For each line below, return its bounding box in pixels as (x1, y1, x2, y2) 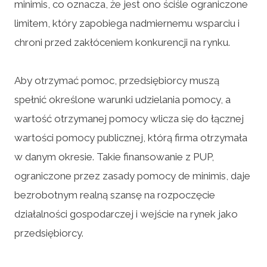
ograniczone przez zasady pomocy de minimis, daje (14, 169, 250, 182)
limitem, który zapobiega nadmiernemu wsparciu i (14, 17, 240, 29)
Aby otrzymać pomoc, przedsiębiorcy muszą (14, 74, 219, 86)
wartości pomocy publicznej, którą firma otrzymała (14, 131, 247, 144)
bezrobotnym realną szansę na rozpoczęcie (14, 188, 215, 201)
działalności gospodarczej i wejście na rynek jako (14, 207, 238, 220)
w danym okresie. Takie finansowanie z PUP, (14, 150, 214, 163)
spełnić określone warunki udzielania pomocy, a (14, 93, 231, 105)
